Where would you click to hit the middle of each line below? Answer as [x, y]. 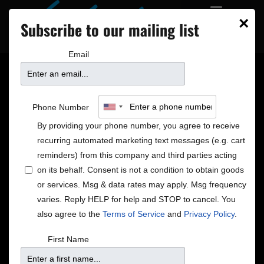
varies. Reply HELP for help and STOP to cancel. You [136, 199]
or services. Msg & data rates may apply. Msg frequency [142, 184]
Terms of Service [134, 214]
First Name [68, 239]
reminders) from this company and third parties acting [137, 155]
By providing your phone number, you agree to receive [138, 126]
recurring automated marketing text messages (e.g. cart [141, 140]
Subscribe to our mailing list [110, 30]
